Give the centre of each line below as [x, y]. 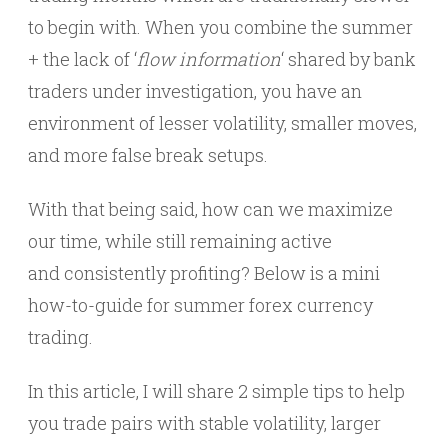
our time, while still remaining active [180, 241]
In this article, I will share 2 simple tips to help [216, 391]
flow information [209, 59]
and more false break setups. [148, 155]
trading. [60, 337]
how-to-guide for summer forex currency [200, 305]
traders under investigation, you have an [195, 91]
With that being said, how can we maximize [210, 209]
